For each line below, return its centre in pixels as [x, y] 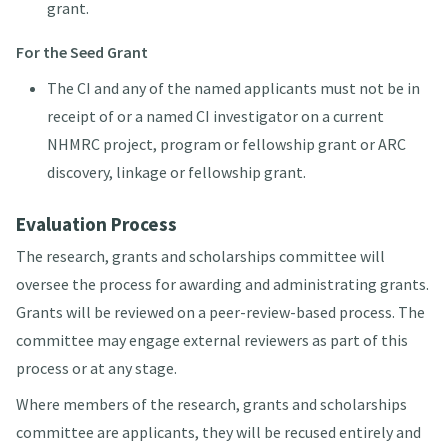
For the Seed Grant [81, 52]
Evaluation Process [96, 224]
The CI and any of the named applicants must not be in [233, 88]
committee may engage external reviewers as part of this [211, 340]
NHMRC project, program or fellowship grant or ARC [226, 144]
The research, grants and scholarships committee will [200, 256]
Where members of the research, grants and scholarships [211, 404]
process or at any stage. [96, 368]
